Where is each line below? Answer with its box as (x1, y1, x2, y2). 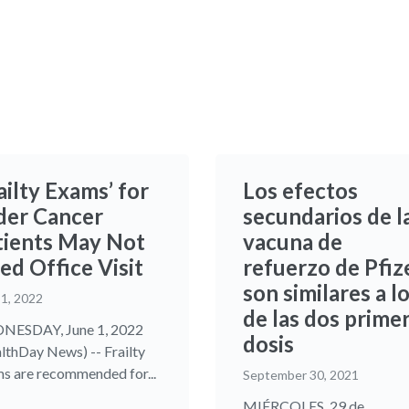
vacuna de (243, 228, 342, 255)
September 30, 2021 (243, 367, 359, 383)
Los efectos (243, 177, 358, 204)
